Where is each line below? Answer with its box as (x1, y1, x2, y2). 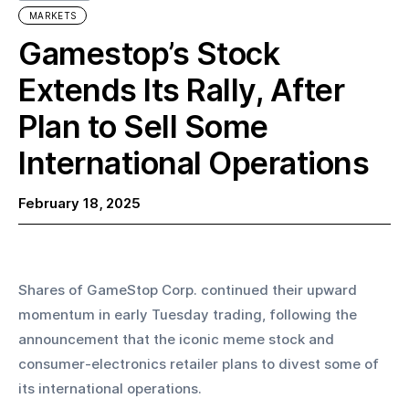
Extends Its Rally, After (18, 71, 344, 110)
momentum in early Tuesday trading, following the (18, 306, 361, 324)
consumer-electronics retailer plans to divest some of (18, 355, 383, 373)
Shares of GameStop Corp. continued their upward (18, 281, 361, 299)
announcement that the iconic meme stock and (18, 330, 338, 349)
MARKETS (29, 10, 77, 22)
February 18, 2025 (18, 194, 141, 213)
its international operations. (18, 380, 202, 398)
